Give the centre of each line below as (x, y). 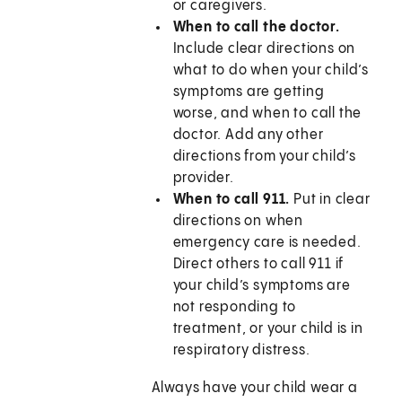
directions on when (238, 222)
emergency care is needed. (267, 243)
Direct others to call (241, 265)
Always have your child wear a (254, 389)
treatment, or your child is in (268, 329)
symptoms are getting (249, 92)
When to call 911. (232, 200)
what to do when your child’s (271, 71)
